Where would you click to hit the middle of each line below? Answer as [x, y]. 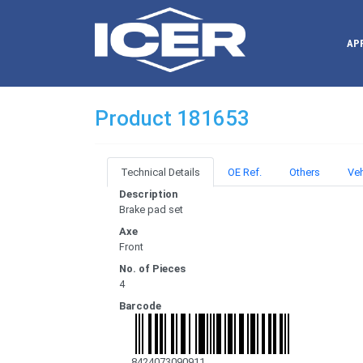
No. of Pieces [152, 269]
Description [148, 194]
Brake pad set [151, 210]
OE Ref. [245, 173]
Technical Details [160, 173]
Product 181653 [172, 119]
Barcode [140, 306]
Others [305, 173]
